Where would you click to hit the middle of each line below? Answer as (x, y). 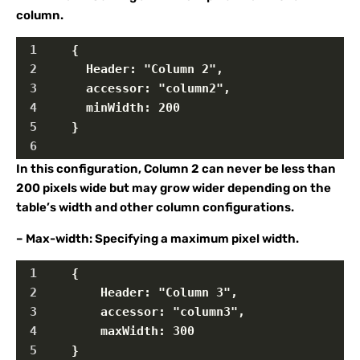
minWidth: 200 (111, 108)
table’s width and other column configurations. (155, 207)
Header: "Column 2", (133, 69)
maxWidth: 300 (119, 331)
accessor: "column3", (144, 312)
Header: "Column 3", (140, 292)
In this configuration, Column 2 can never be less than (176, 169)
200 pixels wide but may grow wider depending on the (174, 188)
